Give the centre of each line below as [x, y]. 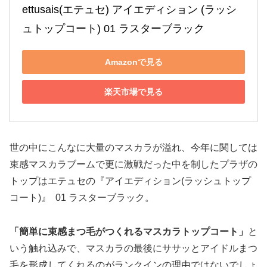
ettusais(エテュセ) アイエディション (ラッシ [129, 10]
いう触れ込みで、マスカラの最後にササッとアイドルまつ [133, 248]
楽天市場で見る [133, 91]
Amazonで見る [133, 62]
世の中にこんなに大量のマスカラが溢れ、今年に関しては [133, 147]
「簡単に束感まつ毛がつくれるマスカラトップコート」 [129, 231]
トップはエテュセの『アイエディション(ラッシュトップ [130, 181]
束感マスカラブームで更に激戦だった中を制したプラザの [133, 164]
